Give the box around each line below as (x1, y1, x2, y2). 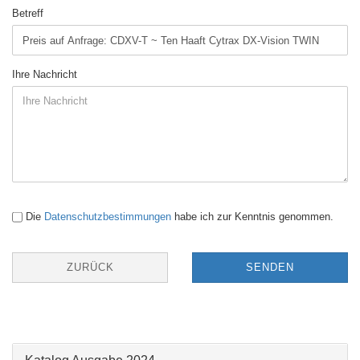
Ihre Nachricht (12, 68, 77, 80)
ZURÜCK (66, 261, 114, 273)
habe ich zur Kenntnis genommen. (171, 211, 333, 223)
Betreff (12, 7, 43, 19)
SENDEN (246, 261, 294, 273)
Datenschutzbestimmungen (44, 211, 171, 223)
